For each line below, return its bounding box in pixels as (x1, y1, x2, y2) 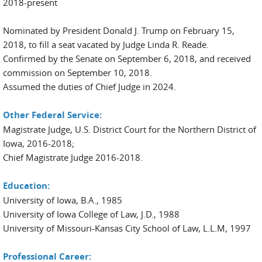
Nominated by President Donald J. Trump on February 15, (3, 25, 235, 36)
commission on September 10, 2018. (3, 67, 152, 78)
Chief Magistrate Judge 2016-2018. (3, 151, 143, 163)
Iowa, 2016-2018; (3, 137, 74, 149)
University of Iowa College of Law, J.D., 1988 (3, 208, 180, 220)
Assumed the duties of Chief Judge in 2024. (3, 81, 176, 92)
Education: (3, 180, 50, 192)
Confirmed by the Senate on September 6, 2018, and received (3, 53, 251, 64)
